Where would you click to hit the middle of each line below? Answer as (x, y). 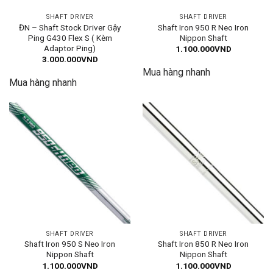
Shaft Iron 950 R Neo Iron (203, 27)
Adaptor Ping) (70, 48)
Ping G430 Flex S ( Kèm (70, 37)
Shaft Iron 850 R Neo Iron (203, 244)
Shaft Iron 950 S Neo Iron (70, 244)
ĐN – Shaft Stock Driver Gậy (70, 27)
